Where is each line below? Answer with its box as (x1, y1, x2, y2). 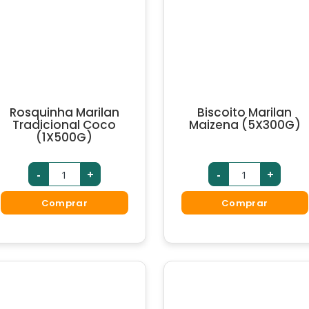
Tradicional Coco (12, 117, 117, 133)
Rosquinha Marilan (9, 104, 119, 121)
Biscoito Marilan (197, 104, 292, 121)
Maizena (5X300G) (188, 117, 301, 133)
